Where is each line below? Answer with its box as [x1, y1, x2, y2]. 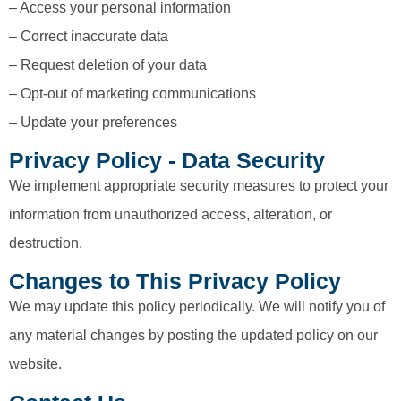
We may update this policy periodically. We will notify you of [9, 299, 385, 315]
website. [9, 356, 65, 372]
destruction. [9, 235, 82, 252]
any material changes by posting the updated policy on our [9, 328, 378, 344]
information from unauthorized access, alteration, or [9, 207, 332, 223]
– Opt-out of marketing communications [9, 85, 256, 101]
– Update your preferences [9, 114, 177, 130]
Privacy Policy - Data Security [9, 148, 325, 174]
